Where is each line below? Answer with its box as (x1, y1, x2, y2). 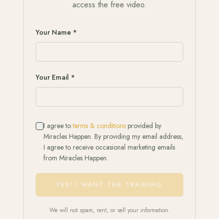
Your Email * (36, 72, 75, 83)
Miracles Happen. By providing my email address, (44, 131, 183, 142)
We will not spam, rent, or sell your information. (49, 206, 170, 215)
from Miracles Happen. (44, 153, 108, 163)
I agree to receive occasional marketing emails (44, 142, 175, 153)
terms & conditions (73, 121, 126, 131)
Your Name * (36, 27, 77, 38)
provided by (128, 121, 161, 131)
